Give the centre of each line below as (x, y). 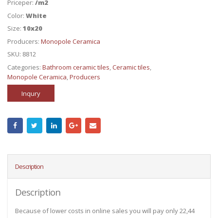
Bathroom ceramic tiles (76, 67)
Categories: (25, 67)
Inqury (31, 93)
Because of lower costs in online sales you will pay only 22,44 (105, 211)
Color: (17, 15)
